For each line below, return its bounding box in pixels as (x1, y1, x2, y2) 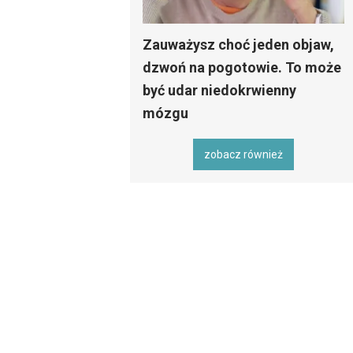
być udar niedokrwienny (143, 81, 296, 98)
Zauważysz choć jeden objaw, (143, 35, 334, 53)
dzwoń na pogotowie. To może (143, 58, 341, 76)
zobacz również (204, 147, 283, 161)
